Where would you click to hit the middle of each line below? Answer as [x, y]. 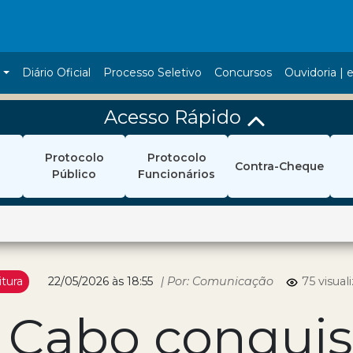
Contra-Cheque [279, 166]
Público [74, 174]
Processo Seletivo [153, 72]
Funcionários [176, 174]
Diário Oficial [57, 72]
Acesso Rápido [173, 117]
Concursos [243, 72]
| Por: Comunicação [217, 281]
